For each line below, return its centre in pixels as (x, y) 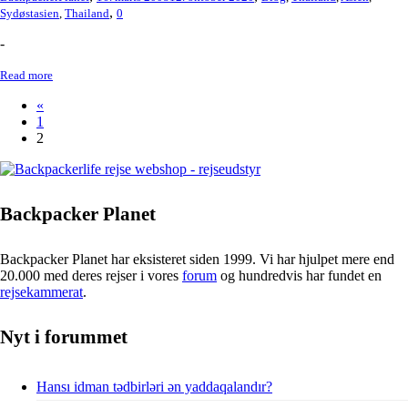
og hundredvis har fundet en (299, 275)
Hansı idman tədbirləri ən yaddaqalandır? (154, 386)
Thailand (87, 13)
